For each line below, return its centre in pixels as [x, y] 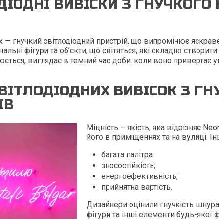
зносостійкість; [128, 165]
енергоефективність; [139, 176]
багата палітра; [127, 155]
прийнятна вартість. [136, 187]
